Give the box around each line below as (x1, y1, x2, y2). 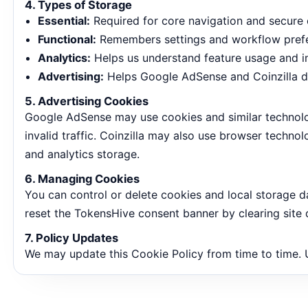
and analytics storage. (25, 147, 140, 161)
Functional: (38, 32, 97, 46)
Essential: (38, 14, 91, 27)
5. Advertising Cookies (25, 94, 149, 108)
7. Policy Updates (25, 231, 119, 245)
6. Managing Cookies (25, 172, 140, 186)
